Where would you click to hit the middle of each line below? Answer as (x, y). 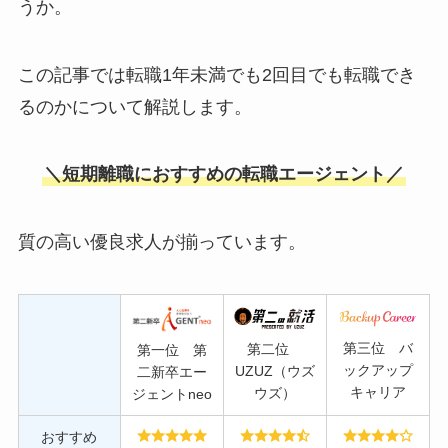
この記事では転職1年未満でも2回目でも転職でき (216, 74)
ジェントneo (171, 394)
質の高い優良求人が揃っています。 (161, 242)
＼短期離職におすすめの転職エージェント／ (224, 174)
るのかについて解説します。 (134, 106)
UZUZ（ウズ (274, 370)
